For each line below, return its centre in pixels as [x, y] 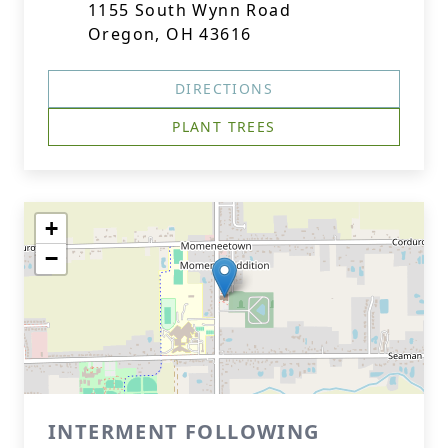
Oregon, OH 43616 [170, 34]
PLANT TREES [224, 126]
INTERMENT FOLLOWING [184, 431]
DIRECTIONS [224, 88]
